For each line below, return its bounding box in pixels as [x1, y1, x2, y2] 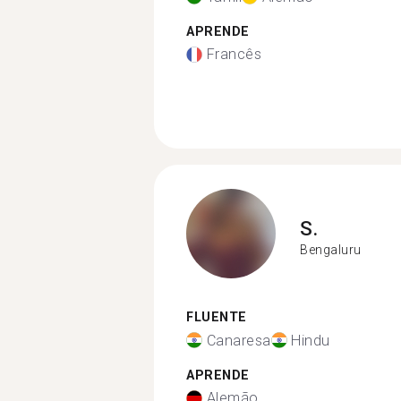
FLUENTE [186, 310, 247, 325]
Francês [206, 46, 261, 63]
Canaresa [206, 331, 271, 349]
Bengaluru [300, 242, 362, 257]
